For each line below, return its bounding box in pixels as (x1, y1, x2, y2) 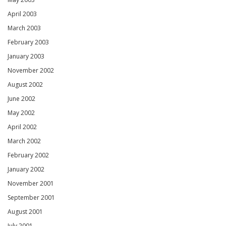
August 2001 (8, 207, 43, 216)
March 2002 (8, 137, 41, 146)
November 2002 (8, 66, 54, 75)
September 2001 (8, 193, 55, 202)
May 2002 (8, 108, 35, 118)
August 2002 (8, 80, 43, 89)
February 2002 (8, 151, 49, 160)
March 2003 (8, 24, 41, 33)
